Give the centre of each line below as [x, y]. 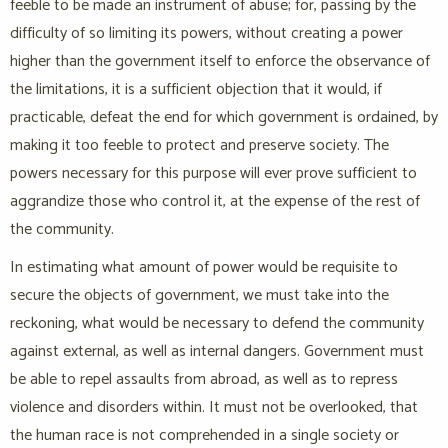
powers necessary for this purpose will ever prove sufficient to [213, 174]
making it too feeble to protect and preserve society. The [199, 146]
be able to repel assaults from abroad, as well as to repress [204, 380]
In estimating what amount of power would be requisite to [204, 268]
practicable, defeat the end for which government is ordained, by [224, 118]
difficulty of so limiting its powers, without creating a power [206, 34]
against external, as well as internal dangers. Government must [217, 352]
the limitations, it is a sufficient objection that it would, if [196, 90]
